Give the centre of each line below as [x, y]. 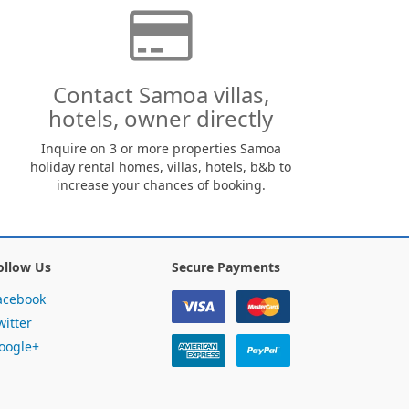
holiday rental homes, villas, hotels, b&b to [161, 167]
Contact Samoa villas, [161, 94]
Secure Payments [226, 267]
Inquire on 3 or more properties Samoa [161, 148]
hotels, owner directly [161, 118]
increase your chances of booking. [161, 185]
